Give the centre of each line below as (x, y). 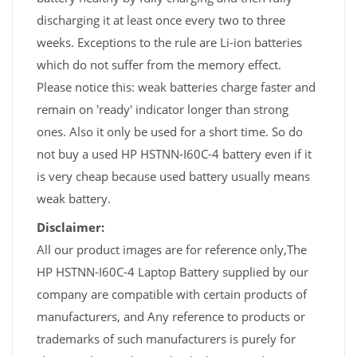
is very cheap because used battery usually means (173, 177)
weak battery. (74, 199)
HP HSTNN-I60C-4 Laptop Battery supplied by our (173, 272)
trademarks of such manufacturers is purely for (166, 339)
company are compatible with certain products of (172, 294)
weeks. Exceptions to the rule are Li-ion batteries (169, 43)
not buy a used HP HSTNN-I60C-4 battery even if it (174, 154)
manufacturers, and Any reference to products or (171, 317)
